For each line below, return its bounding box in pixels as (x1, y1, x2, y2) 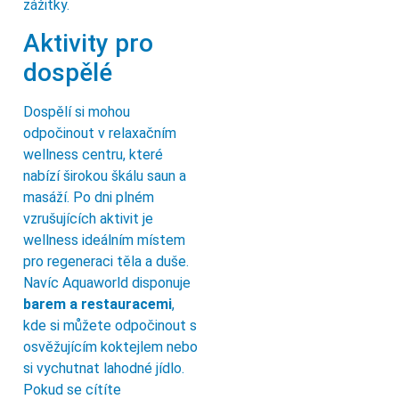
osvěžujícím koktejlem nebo (23, 338, 198, 355)
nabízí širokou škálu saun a (23, 167, 186, 184)
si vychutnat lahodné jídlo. (23, 359, 184, 377)
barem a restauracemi (23, 295, 172, 313)
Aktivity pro (23, 28, 153, 58)
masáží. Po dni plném (23, 188, 154, 206)
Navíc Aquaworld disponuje (23, 273, 191, 291)
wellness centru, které (23, 145, 163, 163)
